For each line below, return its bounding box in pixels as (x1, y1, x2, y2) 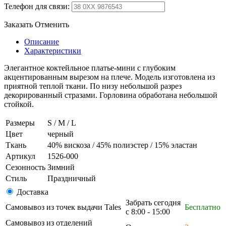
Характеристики (24, 46, 81, 55)
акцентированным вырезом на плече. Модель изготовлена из (4, 73, 215, 82)
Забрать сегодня (126, 198, 181, 207)
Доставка (17, 188, 48, 197)
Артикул (6, 152, 35, 161)
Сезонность (6, 163, 45, 172)
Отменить (35, 20, 69, 29)
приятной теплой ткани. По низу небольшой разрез (4, 82, 182, 91)
